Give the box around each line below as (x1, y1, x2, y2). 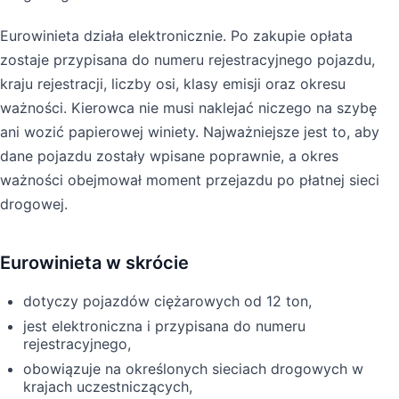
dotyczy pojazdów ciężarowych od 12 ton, (23, 291, 312, 310)
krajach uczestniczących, (23, 377, 192, 395)
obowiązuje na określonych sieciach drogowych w (23, 359, 363, 378)
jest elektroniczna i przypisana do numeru (23, 316, 305, 335)
